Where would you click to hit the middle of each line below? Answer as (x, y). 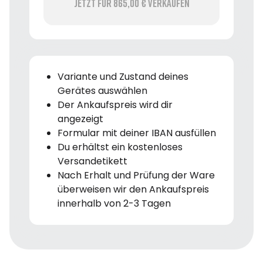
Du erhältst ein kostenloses (120, 147)
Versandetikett (92, 161)
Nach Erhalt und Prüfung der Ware (136, 175)
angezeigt (80, 119)
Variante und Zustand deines (123, 76)
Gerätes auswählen (102, 90)
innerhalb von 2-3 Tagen (114, 203)
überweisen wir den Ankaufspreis (133, 189)
